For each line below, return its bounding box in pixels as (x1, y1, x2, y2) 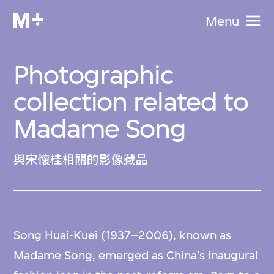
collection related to (13, 86, 248, 117)
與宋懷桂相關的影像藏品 (13, 153, 149, 168)
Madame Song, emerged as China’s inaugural (13, 248, 259, 262)
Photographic (13, 59, 173, 91)
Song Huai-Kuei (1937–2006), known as (13, 228, 232, 242)
